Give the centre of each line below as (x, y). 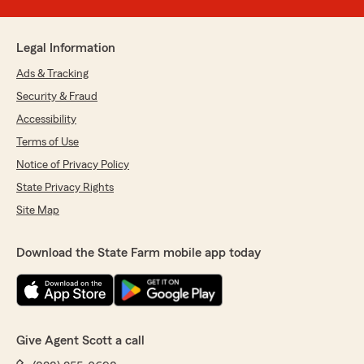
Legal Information (66, 48)
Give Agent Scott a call (80, 341)
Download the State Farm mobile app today (139, 253)
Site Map (38, 211)
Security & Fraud (57, 97)
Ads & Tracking (52, 74)
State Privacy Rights (65, 188)
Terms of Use (48, 143)
